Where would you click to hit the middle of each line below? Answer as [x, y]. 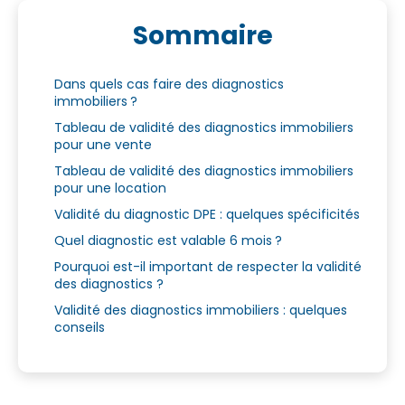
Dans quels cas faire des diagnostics [169, 84]
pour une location [110, 188]
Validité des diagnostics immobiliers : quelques [201, 310]
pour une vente [103, 144]
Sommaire [202, 35]
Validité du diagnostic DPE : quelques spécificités [207, 214]
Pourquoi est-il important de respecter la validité [208, 266]
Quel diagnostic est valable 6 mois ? [168, 240]
